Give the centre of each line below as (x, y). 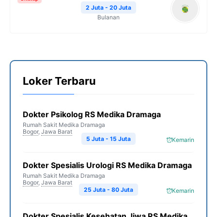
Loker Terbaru (59, 81)
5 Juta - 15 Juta (108, 139)
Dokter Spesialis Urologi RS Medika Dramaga (107, 165)
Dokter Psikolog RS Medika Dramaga (92, 114)
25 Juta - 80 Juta (108, 190)
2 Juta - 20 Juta (108, 8)
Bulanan (108, 17)
